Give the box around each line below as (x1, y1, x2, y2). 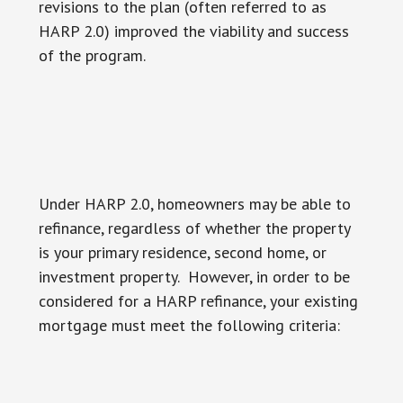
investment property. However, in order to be (38, 266, 350, 287)
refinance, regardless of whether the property (38, 218, 350, 238)
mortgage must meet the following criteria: (38, 315, 340, 336)
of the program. (38, 45, 146, 66)
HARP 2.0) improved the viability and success (38, 21, 349, 41)
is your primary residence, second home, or (38, 242, 327, 263)
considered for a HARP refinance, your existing (38, 291, 358, 311)
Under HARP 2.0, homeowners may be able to (38, 193, 351, 214)
